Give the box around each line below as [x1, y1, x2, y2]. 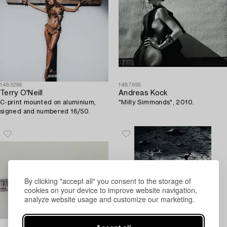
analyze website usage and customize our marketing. [24, 194, 195, 204]
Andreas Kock [119, 89, 168, 97]
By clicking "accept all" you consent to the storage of [24, 175, 191, 186]
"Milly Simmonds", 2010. [119, 99, 195, 105]
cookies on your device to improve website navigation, [24, 184, 197, 195]
